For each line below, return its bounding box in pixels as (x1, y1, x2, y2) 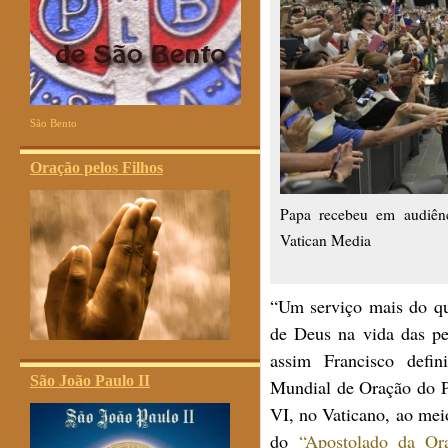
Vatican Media (280, 230, 371, 250)
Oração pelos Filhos (30, 159, 163, 176)
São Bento (30, 117, 77, 129)
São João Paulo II (30, 372, 150, 389)
